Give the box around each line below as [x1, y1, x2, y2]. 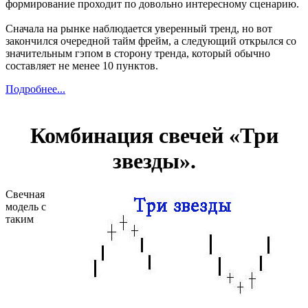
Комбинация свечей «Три [30, 122, 278, 148]
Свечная [5, 188, 45, 200]
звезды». [112, 148, 196, 173]
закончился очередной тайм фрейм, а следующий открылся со [5, 35, 296, 47]
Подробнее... [5, 83, 65, 96]
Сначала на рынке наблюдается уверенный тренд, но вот [5, 23, 272, 35]
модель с [5, 200, 46, 212]
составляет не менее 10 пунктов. [5, 60, 158, 72]
